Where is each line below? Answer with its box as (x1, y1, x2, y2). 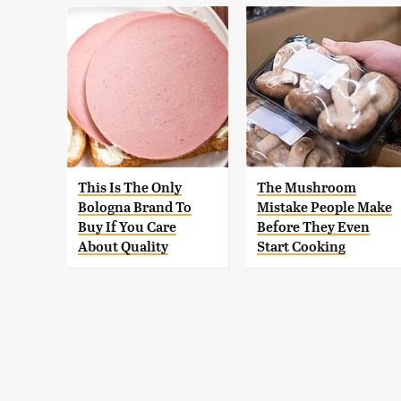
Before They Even (257, 218, 370, 236)
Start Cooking (257, 238, 346, 256)
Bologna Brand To (78, 199, 192, 217)
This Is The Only (78, 179, 182, 197)
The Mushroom (257, 179, 356, 197)
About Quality (78, 238, 168, 256)
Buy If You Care (78, 218, 176, 236)
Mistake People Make (257, 199, 392, 217)
